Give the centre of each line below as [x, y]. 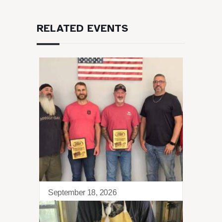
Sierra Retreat [77, 204]
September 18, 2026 [83, 193]
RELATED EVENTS [83, 28]
